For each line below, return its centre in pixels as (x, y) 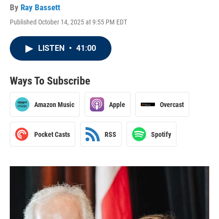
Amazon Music (54, 104)
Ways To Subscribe (50, 81)
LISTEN (52, 48)
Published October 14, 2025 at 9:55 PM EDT (68, 22)
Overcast (172, 104)
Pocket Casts (52, 134)
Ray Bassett (40, 7)
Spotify (161, 134)
